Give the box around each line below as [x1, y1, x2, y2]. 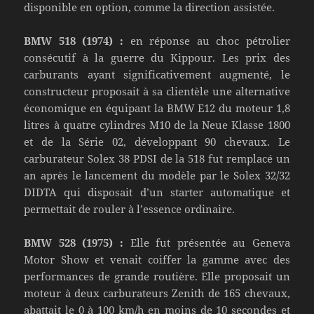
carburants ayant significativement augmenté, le [24, 67, 290, 81]
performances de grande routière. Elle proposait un [24, 268, 290, 283]
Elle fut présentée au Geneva [123, 235, 290, 250]
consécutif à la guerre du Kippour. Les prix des [24, 50, 290, 64]
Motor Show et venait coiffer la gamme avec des [24, 252, 290, 266]
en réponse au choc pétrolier [123, 33, 290, 48]
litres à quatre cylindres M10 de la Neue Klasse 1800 [24, 117, 290, 132]
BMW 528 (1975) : [24, 235, 123, 250]
